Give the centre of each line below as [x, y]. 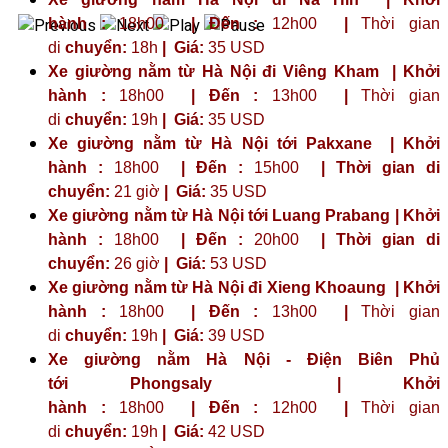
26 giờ [137, 263]
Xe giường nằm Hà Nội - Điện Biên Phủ [244, 359]
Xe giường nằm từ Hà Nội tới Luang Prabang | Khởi [244, 215]
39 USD [234, 335]
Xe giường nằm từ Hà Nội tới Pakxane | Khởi [244, 143]
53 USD [236, 263]
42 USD [234, 431]
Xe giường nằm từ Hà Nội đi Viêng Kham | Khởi [244, 71]
